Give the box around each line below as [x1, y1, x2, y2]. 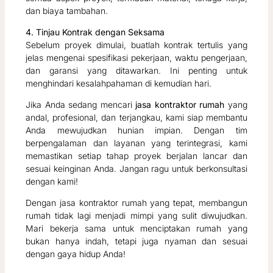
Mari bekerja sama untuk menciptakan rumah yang [26, 223, 247, 234]
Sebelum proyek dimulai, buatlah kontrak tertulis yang [26, 40, 247, 51]
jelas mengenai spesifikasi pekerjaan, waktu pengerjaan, [26, 52, 247, 63]
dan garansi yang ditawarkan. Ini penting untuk [26, 65, 247, 76]
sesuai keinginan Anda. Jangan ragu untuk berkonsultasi [26, 163, 247, 174]
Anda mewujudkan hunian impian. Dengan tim [26, 125, 247, 136]
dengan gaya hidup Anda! [26, 249, 126, 260]
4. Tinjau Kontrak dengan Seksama [26, 27, 165, 38]
